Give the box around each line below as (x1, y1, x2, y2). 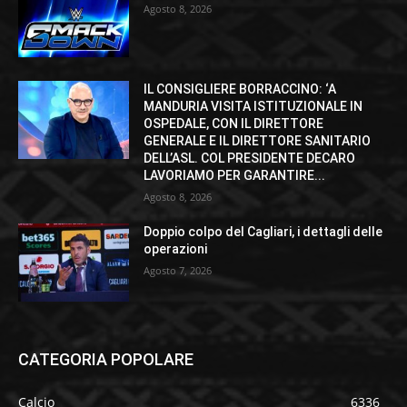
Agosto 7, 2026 (144, 263, 213, 277)
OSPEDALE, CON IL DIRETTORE (144, 115, 324, 131)
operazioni (144, 241, 208, 256)
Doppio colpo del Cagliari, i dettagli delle (144, 223, 383, 239)
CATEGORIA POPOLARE (18, 349, 194, 369)
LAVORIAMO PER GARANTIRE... (144, 167, 326, 183)
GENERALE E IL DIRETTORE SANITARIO (144, 133, 372, 148)
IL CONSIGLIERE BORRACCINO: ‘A (144, 81, 337, 96)
